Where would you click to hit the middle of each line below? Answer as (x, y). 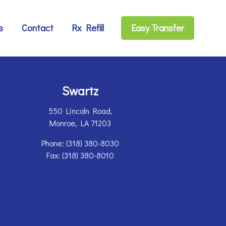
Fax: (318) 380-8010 (80, 155)
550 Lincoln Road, (80, 111)
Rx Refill (88, 28)
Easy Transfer (157, 28)
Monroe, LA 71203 (80, 123)
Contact (37, 28)
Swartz (80, 91)
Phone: (54, 143)
